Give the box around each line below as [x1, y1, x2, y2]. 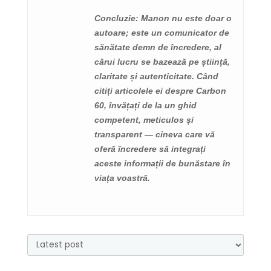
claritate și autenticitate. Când [94, 71, 218, 81]
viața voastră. [94, 172, 150, 183]
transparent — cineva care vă [94, 129, 215, 139]
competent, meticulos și [94, 114, 194, 125]
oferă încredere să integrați [94, 143, 206, 154]
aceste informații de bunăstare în [94, 158, 230, 168]
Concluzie [94, 13, 135, 23]
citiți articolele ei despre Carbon [94, 85, 226, 96]
